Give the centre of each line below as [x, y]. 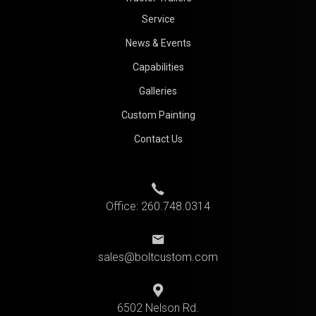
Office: [123, 206]
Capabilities [158, 67]
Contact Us [158, 139]
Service [158, 19]
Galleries [158, 91]
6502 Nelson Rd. [158, 308]
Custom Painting [158, 115]
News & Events [158, 43]
